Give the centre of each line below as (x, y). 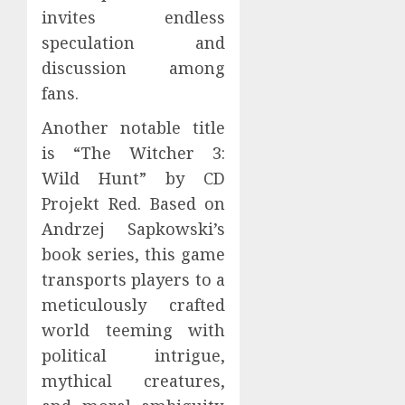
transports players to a (134, 280)
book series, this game (134, 254)
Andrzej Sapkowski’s (134, 229)
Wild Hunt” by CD (134, 179)
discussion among (134, 68)
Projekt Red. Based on (134, 204)
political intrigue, (134, 356)
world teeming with (134, 330)
